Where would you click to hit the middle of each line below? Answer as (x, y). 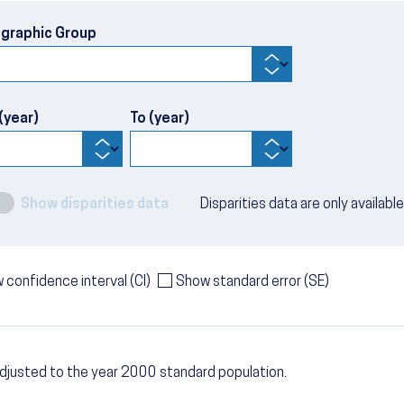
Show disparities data (95, 204)
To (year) (160, 119)
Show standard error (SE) (252, 282)
